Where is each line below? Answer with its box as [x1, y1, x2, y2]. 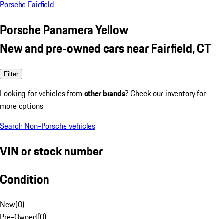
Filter [4, 70, 18, 78]
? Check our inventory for [125, 87, 206, 99]
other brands [84, 87, 125, 99]
